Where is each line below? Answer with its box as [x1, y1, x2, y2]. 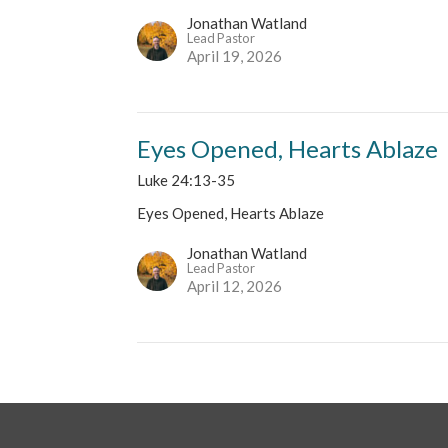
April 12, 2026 [187, 276, 283, 295]
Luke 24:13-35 [137, 170, 236, 189]
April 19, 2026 [187, 46, 283, 65]
